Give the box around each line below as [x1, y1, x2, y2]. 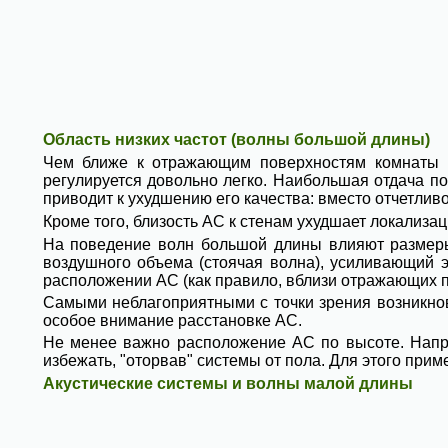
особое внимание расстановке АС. [42, 312, 302, 329]
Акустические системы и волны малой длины [42, 375, 413, 392]
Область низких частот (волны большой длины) [42, 131, 430, 148]
